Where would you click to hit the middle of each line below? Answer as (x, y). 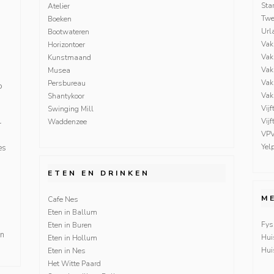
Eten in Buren (69, 225)
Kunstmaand (69, 57)
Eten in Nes (66, 250)
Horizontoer (66, 44)
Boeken (59, 19)
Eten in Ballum (72, 212)
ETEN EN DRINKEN (98, 173)
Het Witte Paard (74, 263)
